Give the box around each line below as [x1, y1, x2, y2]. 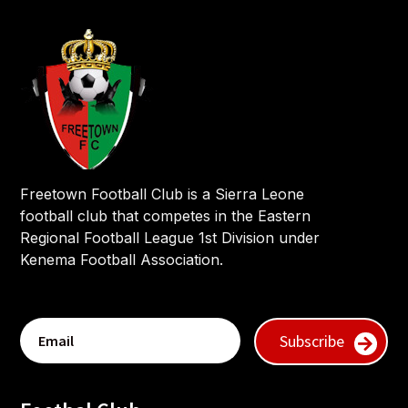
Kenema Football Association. [20, 250, 224, 269]
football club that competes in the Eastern [20, 207, 311, 225]
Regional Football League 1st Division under [20, 229, 321, 247]
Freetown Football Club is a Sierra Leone [20, 185, 305, 203]
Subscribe [279, 331, 344, 352]
